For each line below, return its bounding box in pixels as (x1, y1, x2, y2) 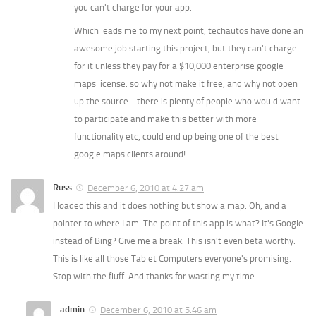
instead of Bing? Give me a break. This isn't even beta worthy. (53, 235, 296, 246)
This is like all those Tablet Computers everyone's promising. (53, 253, 291, 264)
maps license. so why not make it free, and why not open (74, 78, 298, 89)
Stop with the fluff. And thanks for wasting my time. (53, 270, 257, 281)
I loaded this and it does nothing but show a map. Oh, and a (53, 200, 286, 211)
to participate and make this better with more (74, 114, 257, 124)
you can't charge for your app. (74, 2, 192, 13)
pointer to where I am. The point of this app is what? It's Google (53, 217, 303, 229)
